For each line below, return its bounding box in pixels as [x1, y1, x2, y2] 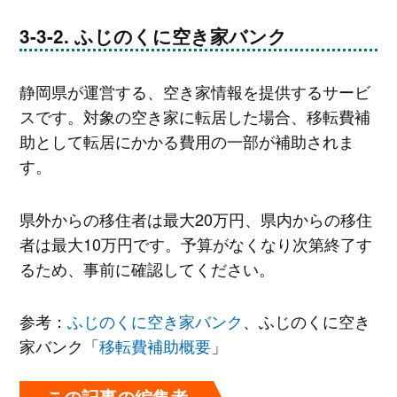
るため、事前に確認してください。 [19, 256, 275, 280]
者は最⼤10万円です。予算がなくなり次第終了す [19, 231, 372, 255]
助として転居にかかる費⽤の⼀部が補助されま [19, 129, 354, 153]
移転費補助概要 [98, 334, 211, 358]
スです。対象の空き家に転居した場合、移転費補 [19, 105, 370, 128]
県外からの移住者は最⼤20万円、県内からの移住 [19, 206, 372, 230]
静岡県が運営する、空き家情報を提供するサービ [19, 80, 370, 104]
